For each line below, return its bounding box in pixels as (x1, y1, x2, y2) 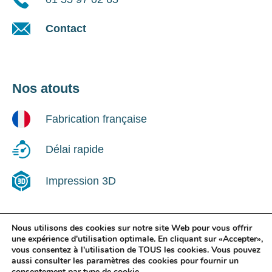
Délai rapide (46, 143, 104, 155)
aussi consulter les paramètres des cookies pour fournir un (12, 255, 239, 267)
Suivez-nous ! (12, 236, 97, 251)
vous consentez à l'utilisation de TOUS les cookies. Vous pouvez (12, 244, 260, 256)
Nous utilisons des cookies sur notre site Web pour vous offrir (12, 222, 252, 234)
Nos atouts (12, 81, 80, 97)
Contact (46, 22, 86, 35)
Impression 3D (46, 175, 116, 188)
